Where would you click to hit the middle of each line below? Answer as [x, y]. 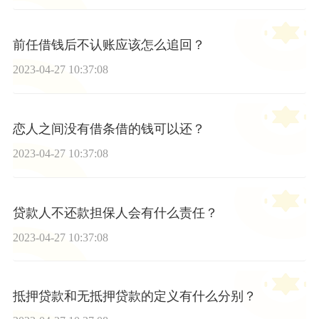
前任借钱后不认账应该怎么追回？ [109, 45]
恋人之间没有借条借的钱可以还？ [109, 129]
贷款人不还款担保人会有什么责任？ [115, 213]
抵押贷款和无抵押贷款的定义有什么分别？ [134, 297]
